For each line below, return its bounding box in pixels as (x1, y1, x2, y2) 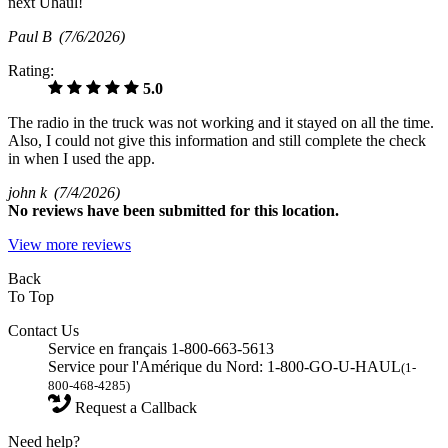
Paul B (8, 27, 59, 45)
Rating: (8, 61, 54, 79)
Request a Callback (71, 398, 197, 416)
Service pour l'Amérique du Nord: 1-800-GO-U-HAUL (48, 357, 401, 375)
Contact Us (8, 321, 79, 339)
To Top (8, 287, 54, 305)
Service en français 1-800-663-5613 (48, 339, 274, 357)
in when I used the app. (8, 149, 155, 167)
